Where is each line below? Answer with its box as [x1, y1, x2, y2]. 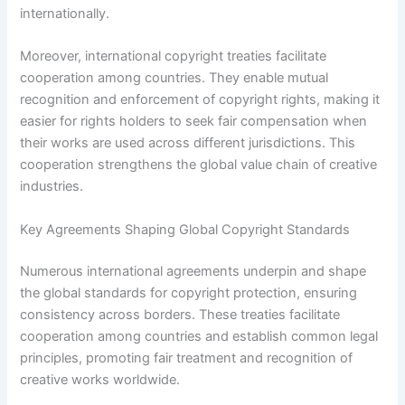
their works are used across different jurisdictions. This [20, 135, 356, 152]
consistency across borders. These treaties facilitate [20, 306, 341, 323]
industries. [20, 178, 84, 195]
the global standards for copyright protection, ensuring [20, 284, 358, 301]
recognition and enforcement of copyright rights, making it [20, 91, 381, 108]
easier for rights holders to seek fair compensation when [20, 113, 368, 130]
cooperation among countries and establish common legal [20, 327, 379, 344]
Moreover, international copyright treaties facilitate [20, 48, 327, 65]
